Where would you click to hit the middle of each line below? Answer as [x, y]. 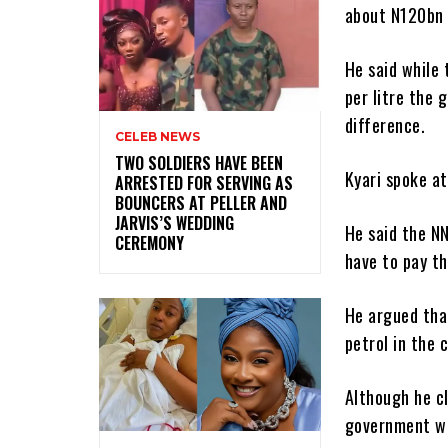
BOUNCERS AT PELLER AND [201, 202]
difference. [385, 125]
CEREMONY [149, 242]
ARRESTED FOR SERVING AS [204, 182]
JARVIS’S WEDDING [174, 222]
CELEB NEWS [157, 136]
